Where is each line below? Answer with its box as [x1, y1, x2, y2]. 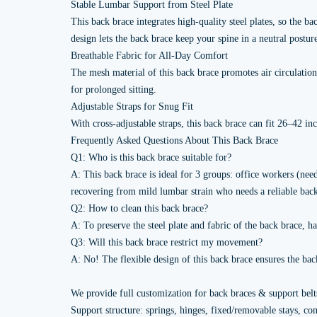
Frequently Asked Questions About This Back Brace [71, 135, 278, 146]
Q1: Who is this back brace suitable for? [71, 152, 231, 163]
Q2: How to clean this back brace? [71, 203, 208, 214]
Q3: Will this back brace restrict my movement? [71, 237, 263, 248]
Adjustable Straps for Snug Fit [71, 101, 193, 112]
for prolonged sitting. [71, 84, 156, 95]
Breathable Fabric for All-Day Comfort [71, 50, 228, 61]
